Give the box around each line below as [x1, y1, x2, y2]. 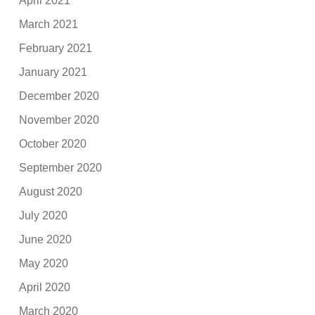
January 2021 [19, 65, 88, 78]
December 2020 [19, 89, 100, 102]
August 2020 [19, 185, 83, 198]
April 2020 [19, 281, 71, 293]
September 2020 [19, 161, 103, 174]
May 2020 [19, 257, 69, 269]
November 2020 [19, 113, 100, 126]
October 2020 [19, 137, 87, 150]
